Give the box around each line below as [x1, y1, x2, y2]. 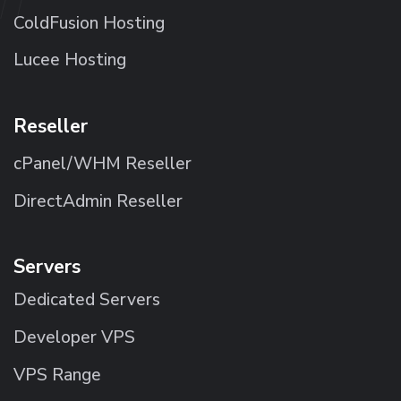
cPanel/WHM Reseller [13, 151, 192, 175]
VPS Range [13, 363, 101, 387]
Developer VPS [13, 325, 135, 349]
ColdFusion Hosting [13, 11, 165, 35]
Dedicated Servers [13, 288, 160, 312]
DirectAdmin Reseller [13, 189, 183, 213]
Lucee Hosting [13, 48, 126, 73]
